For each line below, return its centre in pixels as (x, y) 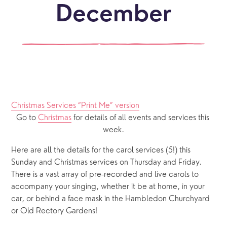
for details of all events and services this (140, 118)
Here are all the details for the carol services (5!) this (101, 150)
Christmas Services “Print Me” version (75, 106)
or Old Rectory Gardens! (54, 211)
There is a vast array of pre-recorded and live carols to (105, 175)
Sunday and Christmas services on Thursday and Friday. (107, 162)
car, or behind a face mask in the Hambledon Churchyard (111, 199)
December (113, 15)
